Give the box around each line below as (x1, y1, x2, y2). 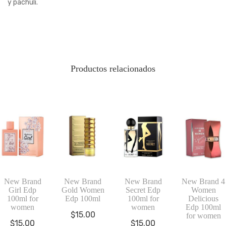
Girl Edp (9, 185, 37, 194)
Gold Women (61, 185, 104, 194)
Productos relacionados (71, 64, 155, 74)
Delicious (188, 194, 219, 203)
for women (186, 211, 221, 220)
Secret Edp (126, 185, 161, 194)
